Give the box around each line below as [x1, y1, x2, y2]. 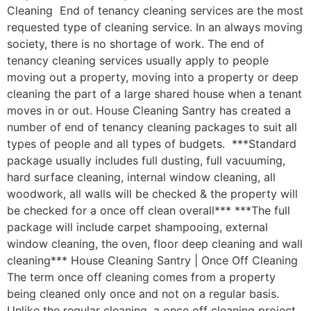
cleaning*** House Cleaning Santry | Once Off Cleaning [7, 253, 301, 268]
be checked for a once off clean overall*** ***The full [7, 203, 290, 218]
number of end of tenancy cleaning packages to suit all [7, 120, 297, 135]
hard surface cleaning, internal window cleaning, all [7, 170, 276, 185]
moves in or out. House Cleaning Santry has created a [7, 103, 291, 118]
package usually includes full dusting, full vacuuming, [7, 153, 285, 168]
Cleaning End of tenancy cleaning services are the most [7, 3, 303, 18]
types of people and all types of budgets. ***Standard [7, 137, 296, 151]
